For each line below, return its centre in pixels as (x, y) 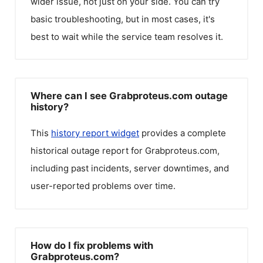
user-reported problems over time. (103, 186)
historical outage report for (88, 151)
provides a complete (183, 133)
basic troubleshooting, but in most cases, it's (123, 19)
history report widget (95, 133)
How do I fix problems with (92, 245)
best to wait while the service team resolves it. (127, 36)
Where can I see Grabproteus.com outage (129, 96)
